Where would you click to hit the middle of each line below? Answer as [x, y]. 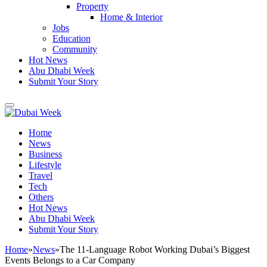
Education [72, 38]
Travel [41, 176]
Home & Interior [131, 17]
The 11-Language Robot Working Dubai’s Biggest [155, 249]
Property [92, 6]
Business [45, 154]
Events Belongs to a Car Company [70, 260]
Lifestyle [45, 165]
